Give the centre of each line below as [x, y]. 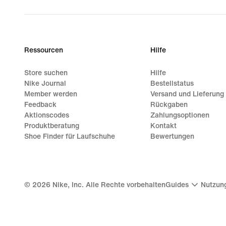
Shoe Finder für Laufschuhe [70, 136]
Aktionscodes [47, 115]
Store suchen [46, 73]
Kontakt [163, 126]
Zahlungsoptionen [180, 115]
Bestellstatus [172, 83]
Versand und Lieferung [187, 94]
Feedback [40, 105]
